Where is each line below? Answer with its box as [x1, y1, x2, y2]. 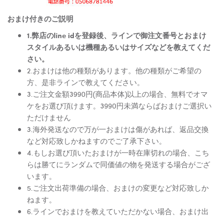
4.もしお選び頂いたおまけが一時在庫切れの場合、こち [27, 147, 209, 158]
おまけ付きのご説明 [7, 13, 73, 24]
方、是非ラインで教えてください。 [27, 76, 144, 88]
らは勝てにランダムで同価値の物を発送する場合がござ [27, 158, 210, 170]
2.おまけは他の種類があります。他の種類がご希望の [27, 65, 201, 76]
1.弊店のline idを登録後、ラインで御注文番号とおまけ [27, 29, 206, 41]
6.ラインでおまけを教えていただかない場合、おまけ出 [27, 205, 209, 217]
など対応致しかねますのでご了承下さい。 [27, 135, 166, 146]
